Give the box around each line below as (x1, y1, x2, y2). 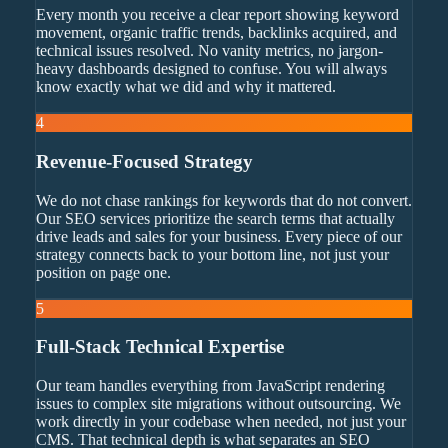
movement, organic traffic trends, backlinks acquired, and (35, 24, 397, 42)
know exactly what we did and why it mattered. (35, 78, 336, 96)
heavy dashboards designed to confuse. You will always (35, 60, 387, 78)
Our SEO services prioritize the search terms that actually (35, 209, 395, 227)
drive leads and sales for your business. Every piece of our (35, 227, 402, 245)
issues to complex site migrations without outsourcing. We (35, 394, 401, 412)
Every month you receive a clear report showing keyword (35, 6, 399, 24)
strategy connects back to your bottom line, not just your (35, 245, 389, 263)
